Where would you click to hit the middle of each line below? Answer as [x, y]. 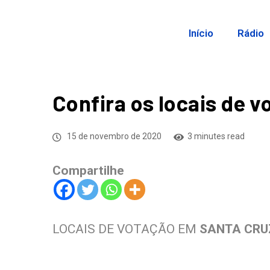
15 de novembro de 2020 [113, 136]
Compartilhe [88, 171]
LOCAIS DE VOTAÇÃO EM [124, 229]
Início [201, 33]
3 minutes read [216, 136]
